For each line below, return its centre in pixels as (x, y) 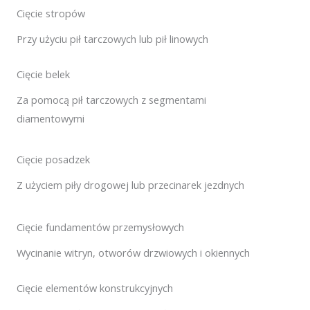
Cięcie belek (43, 74)
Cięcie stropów (51, 13)
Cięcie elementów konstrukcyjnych (95, 288)
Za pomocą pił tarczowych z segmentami (111, 100)
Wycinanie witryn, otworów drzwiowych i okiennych (133, 253)
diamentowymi (51, 119)
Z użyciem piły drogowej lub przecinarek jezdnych (130, 185)
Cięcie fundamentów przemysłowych (100, 227)
